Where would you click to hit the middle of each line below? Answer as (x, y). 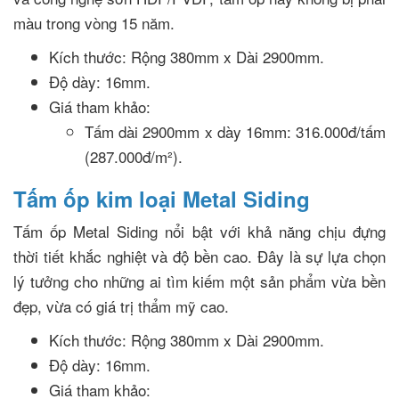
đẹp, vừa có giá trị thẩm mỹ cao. (121, 306)
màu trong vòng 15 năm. (94, 23)
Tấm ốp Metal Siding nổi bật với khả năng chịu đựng (199, 232)
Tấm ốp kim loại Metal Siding (162, 199)
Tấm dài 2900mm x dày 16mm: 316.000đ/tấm (235, 132)
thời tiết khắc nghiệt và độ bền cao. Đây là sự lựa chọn (199, 256)
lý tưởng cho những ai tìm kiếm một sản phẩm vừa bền (199, 281)
